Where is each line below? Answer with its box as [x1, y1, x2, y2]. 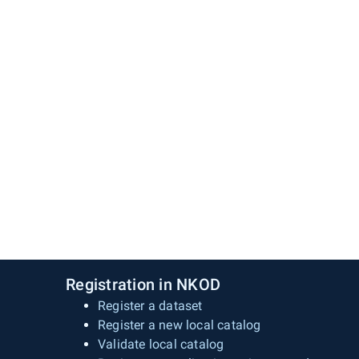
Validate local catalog [98, 337, 224, 352]
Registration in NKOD [66, 275, 220, 294]
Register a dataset [98, 298, 203, 313]
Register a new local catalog [98, 317, 261, 333]
